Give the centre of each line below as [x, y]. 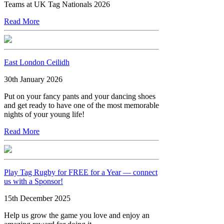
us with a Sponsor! [33, 181]
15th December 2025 [37, 198]
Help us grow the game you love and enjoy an [77, 215]
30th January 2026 [33, 79]
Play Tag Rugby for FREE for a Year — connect [81, 172]
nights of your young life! [44, 114]
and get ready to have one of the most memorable [81, 105]
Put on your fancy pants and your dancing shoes [80, 96]
